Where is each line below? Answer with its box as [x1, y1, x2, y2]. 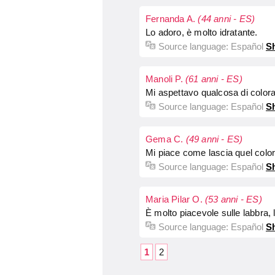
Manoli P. [145, 74, 185, 84]
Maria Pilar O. [145, 194, 205, 204]
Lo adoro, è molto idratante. [145, 27, 258, 37]
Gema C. [145, 134, 186, 144]
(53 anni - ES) [205, 194, 262, 204]
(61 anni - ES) [185, 74, 242, 84]
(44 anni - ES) [198, 14, 255, 24]
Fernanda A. [145, 14, 198, 24]
